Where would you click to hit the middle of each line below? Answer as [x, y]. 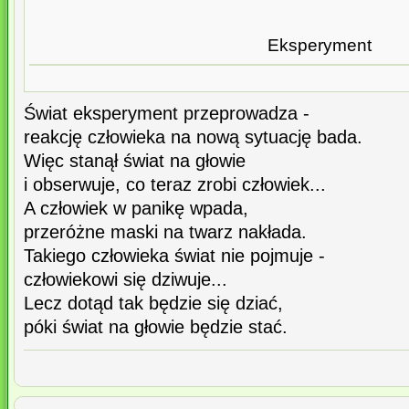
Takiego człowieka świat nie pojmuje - [174, 256]
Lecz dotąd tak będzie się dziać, [153, 304]
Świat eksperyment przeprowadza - [167, 114]
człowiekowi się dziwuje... [126, 280]
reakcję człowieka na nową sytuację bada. [193, 137]
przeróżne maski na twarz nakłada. [165, 232]
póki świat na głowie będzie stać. [156, 327]
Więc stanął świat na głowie [135, 161]
